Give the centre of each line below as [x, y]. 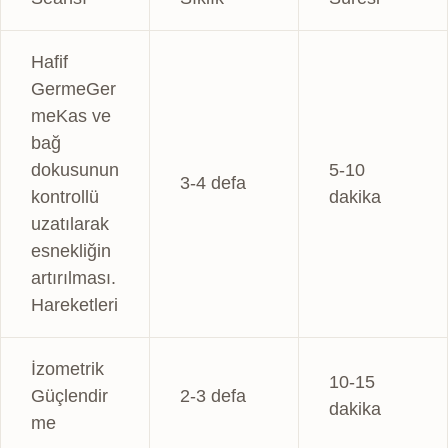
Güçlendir [69, 395]
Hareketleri [74, 304]
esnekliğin [71, 250]
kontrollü [65, 196]
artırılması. [73, 277]
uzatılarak [70, 223]
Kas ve [83, 115]
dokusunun [75, 169]
